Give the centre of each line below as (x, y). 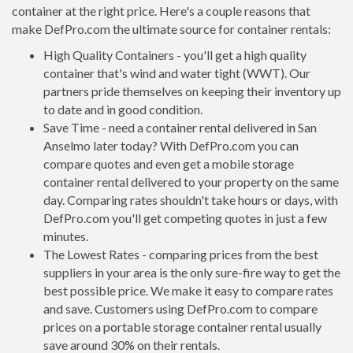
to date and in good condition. (123, 109)
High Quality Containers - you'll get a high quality (175, 55)
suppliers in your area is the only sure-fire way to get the (192, 272)
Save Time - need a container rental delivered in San (180, 127)
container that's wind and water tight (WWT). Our (177, 73)
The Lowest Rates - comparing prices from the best (181, 254)
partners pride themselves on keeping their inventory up (192, 91)
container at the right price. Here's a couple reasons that (161, 11)
